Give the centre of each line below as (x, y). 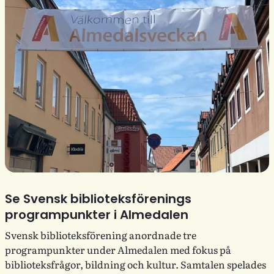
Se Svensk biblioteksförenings (98, 198)
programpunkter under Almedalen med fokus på (118, 249)
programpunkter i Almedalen (97, 214)
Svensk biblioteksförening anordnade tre (101, 235)
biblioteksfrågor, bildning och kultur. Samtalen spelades (135, 264)
